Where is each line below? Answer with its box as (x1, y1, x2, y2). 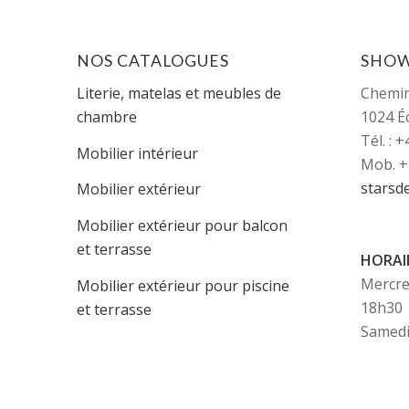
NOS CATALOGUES (76, 50, 229, 70)
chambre (76, 107, 137, 128)
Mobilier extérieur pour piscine (76, 275, 289, 296)
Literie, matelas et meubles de (76, 83, 281, 104)
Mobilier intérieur (76, 142, 198, 163)
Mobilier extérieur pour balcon (76, 215, 288, 236)
